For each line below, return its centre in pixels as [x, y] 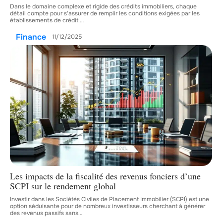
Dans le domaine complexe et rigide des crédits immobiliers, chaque [103, 6]
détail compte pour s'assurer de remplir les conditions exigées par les [105, 13]
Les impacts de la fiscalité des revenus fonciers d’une [105, 176]
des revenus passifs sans [44, 213]
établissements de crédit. [45, 20]
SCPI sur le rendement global [63, 186]
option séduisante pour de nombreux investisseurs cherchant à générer [108, 206]
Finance [31, 37]
